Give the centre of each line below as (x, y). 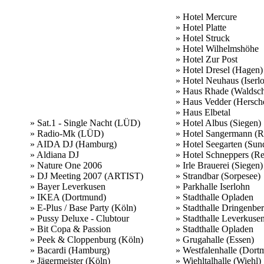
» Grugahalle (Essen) (215, 239)
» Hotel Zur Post (207, 59)
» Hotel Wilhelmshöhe (217, 48)
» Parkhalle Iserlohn (213, 186)
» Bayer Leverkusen (68, 186)
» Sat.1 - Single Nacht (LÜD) (85, 123)
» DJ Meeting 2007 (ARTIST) (87, 176)
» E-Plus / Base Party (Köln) (83, 207)
